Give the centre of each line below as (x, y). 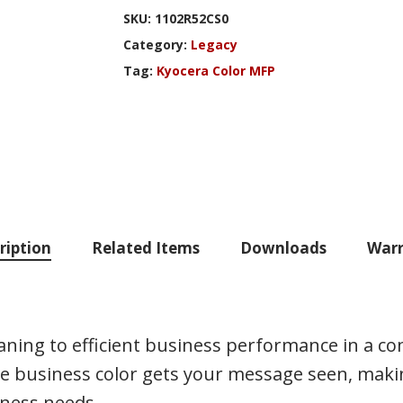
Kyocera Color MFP (215, 70)
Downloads (283, 247)
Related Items (145, 247)
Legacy (214, 44)
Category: (157, 44)
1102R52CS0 (191, 18)
